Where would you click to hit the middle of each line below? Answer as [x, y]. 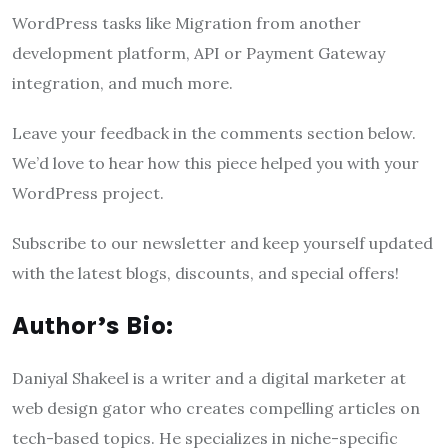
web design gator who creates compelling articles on [216, 408]
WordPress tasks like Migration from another [186, 23]
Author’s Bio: [92, 326]
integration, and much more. [122, 83]
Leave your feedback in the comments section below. [214, 133]
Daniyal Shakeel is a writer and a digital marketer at [209, 378]
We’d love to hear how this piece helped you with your [215, 163]
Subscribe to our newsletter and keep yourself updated [222, 243]
